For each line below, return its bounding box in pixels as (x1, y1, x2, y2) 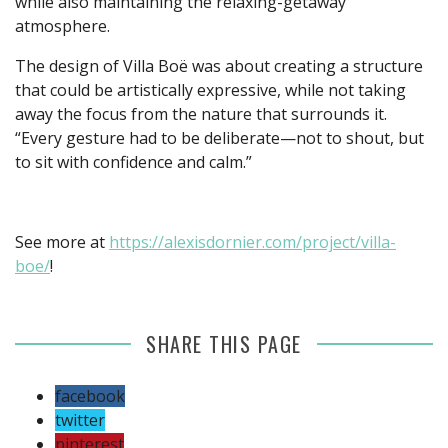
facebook (55, 384, 125, 407)
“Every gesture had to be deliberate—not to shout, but (15, 126, 424, 149)
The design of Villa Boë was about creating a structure (15, 54, 423, 77)
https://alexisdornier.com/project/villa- (109, 230, 396, 253)
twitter (55, 408, 105, 431)
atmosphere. (15, 14, 114, 37)
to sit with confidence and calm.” (15, 150, 252, 173)
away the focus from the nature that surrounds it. (15, 102, 387, 125)
